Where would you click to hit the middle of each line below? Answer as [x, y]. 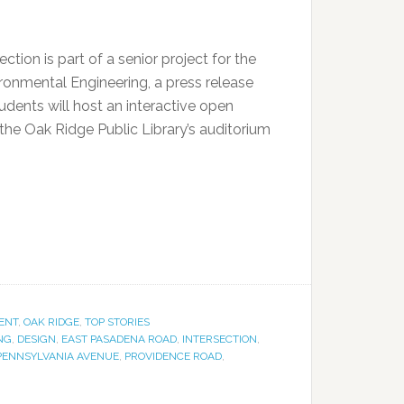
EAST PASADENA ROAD [119, 339]
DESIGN [37, 339]
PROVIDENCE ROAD [173, 356]
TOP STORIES [117, 322]
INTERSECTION [220, 339]
